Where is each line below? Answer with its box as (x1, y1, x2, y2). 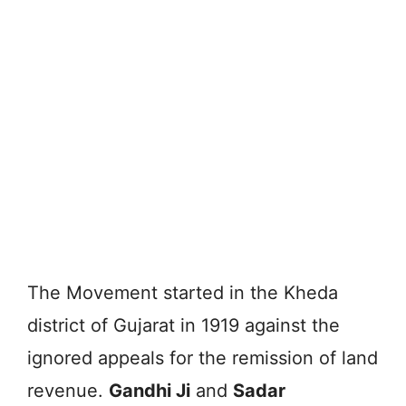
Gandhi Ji (109, 379, 190, 401)
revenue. (27, 379, 109, 401)
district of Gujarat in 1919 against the (27, 314, 340, 336)
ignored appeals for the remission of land (27, 346, 378, 369)
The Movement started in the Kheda (27, 281, 338, 304)
